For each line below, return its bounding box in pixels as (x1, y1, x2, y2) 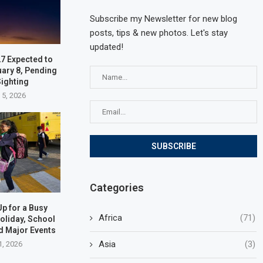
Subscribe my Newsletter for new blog (90, 13, 238, 24)
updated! (90, 41, 124, 52)
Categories (90, 181, 144, 194)
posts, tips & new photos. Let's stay (90, 27, 228, 38)
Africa (99, 212, 123, 223)
